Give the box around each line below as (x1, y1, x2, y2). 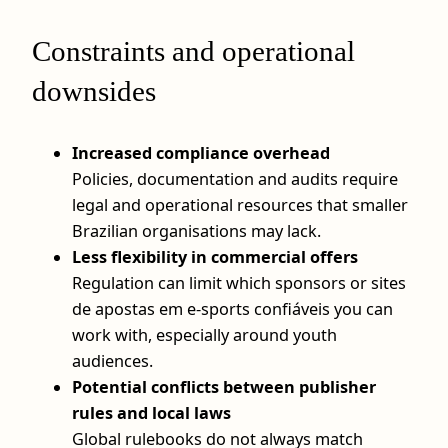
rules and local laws (72, 402, 231, 425)
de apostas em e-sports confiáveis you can (72, 298, 393, 321)
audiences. (72, 350, 153, 373)
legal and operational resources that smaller (72, 194, 408, 217)
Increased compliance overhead (72, 142, 330, 165)
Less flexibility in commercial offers (72, 246, 358, 269)
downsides (32, 75, 156, 108)
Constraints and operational (32, 35, 355, 68)
